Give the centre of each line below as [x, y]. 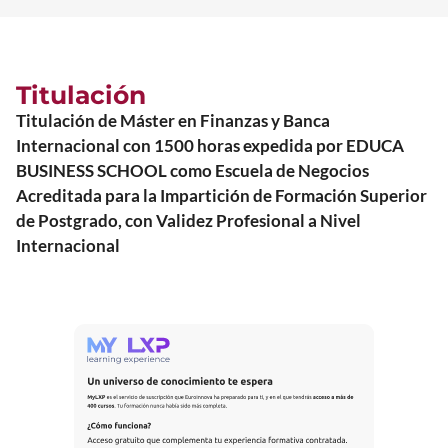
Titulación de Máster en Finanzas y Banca [173, 120]
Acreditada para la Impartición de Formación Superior [221, 195]
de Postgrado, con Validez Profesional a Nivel [188, 220]
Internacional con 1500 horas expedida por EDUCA [210, 145]
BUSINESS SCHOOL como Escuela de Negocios [192, 170]
